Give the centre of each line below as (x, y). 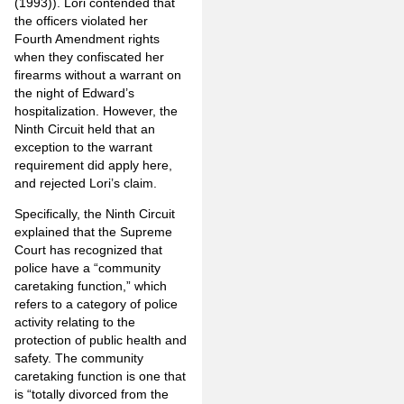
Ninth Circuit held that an (85, 129)
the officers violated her (81, 20)
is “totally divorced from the (92, 395)
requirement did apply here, (93, 165)
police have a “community (87, 268)
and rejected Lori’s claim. (86, 183)
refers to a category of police (96, 304)
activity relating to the (75, 322)
